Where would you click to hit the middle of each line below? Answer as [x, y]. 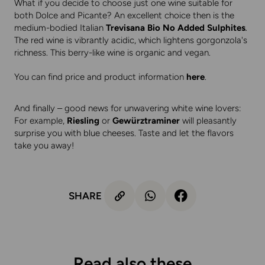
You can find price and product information [100, 77]
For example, [41, 121]
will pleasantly [208, 121]
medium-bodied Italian [60, 28]
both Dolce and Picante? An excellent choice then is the [124, 16]
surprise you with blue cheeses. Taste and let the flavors [124, 133]
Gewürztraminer [146, 121]
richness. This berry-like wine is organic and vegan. [112, 53]
